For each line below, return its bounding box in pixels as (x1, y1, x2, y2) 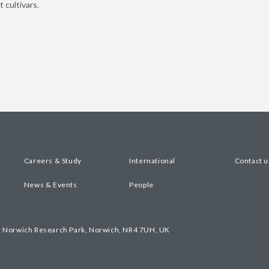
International (129, 156, 175, 165)
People (129, 180, 154, 189)
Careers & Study (23, 156, 82, 165)
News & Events (23, 180, 77, 189)
